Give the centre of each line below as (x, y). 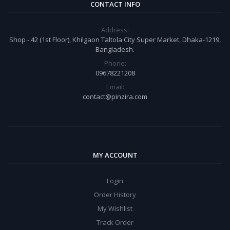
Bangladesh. (115, 49)
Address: (115, 30)
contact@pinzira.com (115, 96)
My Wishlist (115, 208)
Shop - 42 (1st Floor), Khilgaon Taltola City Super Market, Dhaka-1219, (115, 39)
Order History (115, 194)
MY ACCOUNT (115, 155)
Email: (115, 87)
